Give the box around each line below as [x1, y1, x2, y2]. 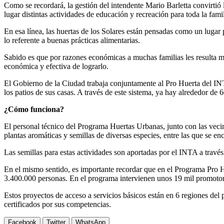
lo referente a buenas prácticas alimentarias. [4, 35, 140, 44]
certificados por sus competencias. [4, 199, 111, 208]
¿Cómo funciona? [4, 104, 64, 113]
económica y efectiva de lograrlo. [4, 61, 108, 70]
